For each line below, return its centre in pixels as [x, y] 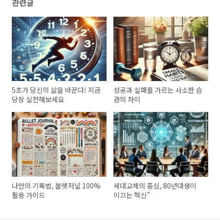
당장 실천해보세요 [38, 99]
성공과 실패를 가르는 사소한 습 [158, 90]
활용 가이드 [28, 195]
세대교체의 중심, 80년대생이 [155, 185]
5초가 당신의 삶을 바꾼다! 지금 [56, 90]
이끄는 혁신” [132, 195]
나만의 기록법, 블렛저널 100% [56, 185]
